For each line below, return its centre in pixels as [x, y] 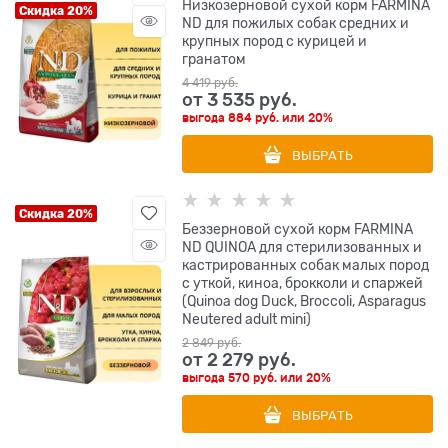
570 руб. [253, 377]
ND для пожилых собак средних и [296, 22]
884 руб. [254, 117]
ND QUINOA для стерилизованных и [302, 246]
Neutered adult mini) [247, 318]
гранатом [214, 58]
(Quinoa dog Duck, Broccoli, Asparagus [304, 300]
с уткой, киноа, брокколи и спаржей [303, 282]
